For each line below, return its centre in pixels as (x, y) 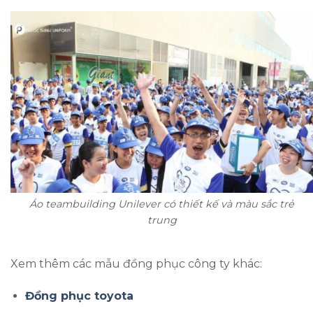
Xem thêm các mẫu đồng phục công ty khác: (136, 264)
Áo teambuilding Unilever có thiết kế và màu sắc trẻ (162, 204)
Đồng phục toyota (79, 296)
